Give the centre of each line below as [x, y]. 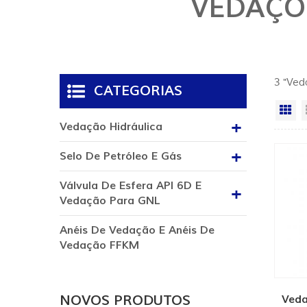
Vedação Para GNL [110, 201]
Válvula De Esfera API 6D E [131, 186]
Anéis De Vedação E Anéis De [137, 231]
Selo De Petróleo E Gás [121, 157]
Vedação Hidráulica [111, 127]
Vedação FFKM [99, 246]
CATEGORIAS [138, 91]
